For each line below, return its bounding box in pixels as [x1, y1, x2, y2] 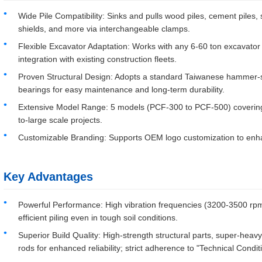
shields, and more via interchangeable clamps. [18, 24, 190, 33]
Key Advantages [4, 170, 93, 183]
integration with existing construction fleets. [18, 54, 177, 64]
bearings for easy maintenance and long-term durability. [18, 85, 225, 94]
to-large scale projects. [18, 115, 102, 125]
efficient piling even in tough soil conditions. [18, 213, 178, 222]
